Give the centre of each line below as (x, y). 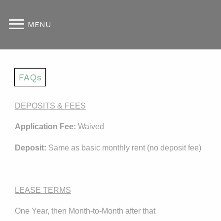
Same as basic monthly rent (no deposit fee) (124, 148)
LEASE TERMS (43, 190)
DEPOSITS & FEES (50, 106)
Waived (90, 127)
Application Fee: (45, 127)
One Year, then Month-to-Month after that (85, 211)
